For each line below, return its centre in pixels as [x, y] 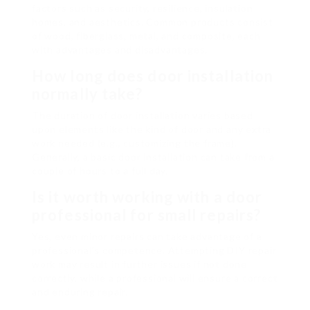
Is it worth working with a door [147, 197]
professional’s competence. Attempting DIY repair [154, 250]
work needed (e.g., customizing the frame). [135, 143]
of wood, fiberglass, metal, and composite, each [146, 36]
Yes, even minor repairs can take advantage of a [147, 237]
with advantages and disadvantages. [120, 50]
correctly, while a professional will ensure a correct [155, 278]
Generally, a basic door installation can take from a [153, 157]
